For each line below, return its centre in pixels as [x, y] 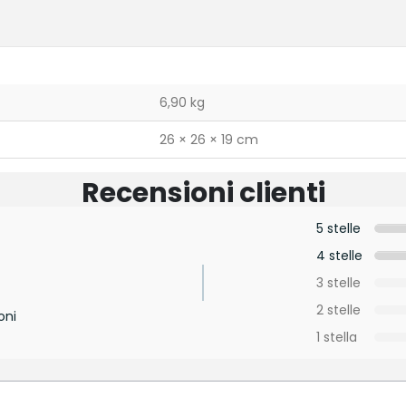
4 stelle [339, 256]
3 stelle [338, 283]
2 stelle [338, 310]
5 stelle [338, 229]
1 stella [336, 338]
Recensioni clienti [203, 193]
